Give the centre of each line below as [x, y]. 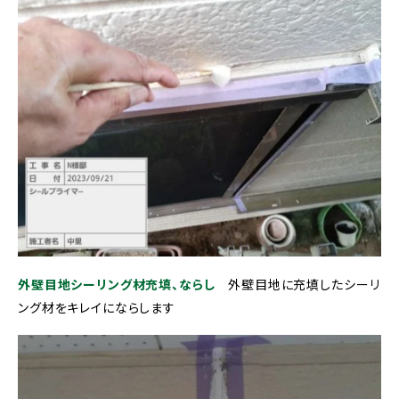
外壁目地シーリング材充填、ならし [117, 284]
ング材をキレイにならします [97, 307]
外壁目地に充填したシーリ [297, 284]
